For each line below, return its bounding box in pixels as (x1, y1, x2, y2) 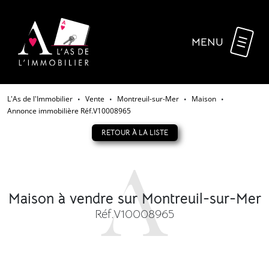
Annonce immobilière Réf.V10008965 (7, 106, 131, 116)
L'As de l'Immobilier (7, 94, 73, 104)
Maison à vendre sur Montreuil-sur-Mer (8, 190, 261, 208)
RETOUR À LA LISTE (101, 128, 168, 138)
